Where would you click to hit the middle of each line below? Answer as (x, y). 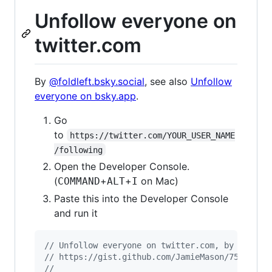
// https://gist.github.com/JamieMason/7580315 (154, 257)
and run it (76, 213)
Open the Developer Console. (122, 166)
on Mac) (158, 181)
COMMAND (79, 181)
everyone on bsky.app (85, 96)
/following (78, 150)
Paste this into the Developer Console (141, 198)
